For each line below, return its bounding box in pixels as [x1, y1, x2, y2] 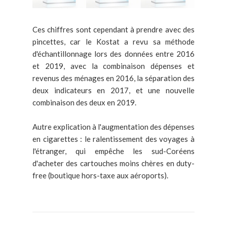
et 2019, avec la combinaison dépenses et [32, 61, 195, 70]
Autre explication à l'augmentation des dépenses [32, 122, 195, 131]
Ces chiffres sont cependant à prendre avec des [32, 24, 195, 34]
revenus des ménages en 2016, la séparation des [32, 73, 195, 83]
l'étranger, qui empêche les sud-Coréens [32, 146, 195, 156]
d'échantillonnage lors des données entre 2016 [32, 49, 195, 58]
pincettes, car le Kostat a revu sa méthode [32, 36, 195, 46]
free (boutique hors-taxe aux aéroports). [32, 170, 170, 180]
